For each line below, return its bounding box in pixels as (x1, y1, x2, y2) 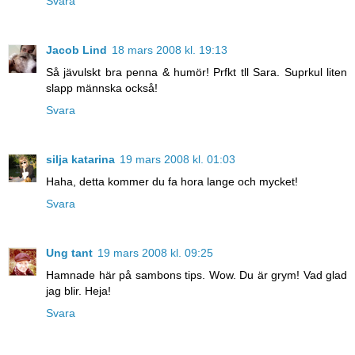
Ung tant (46, 246, 93, 260)
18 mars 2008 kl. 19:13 (112, 44, 227, 57)
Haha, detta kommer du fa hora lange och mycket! (46, 175, 298, 189)
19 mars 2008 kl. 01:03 (120, 153, 235, 166)
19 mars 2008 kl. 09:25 (97, 246, 213, 260)
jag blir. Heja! (46, 284, 111, 298)
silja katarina (46, 153, 115, 166)
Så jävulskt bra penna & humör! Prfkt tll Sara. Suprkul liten (46, 66, 347, 79)
